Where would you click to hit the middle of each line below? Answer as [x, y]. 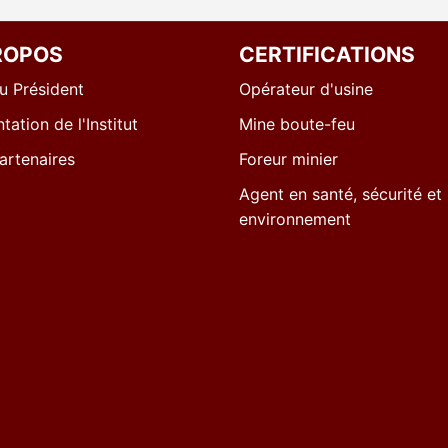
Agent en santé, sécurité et [340, 193]
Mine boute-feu [297, 123]
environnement [295, 218]
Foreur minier [288, 158]
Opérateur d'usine [306, 88]
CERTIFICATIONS [327, 54]
